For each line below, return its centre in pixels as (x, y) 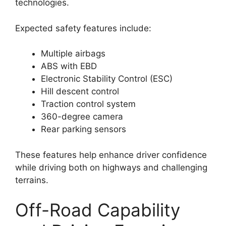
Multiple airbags (73, 54)
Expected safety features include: (83, 28)
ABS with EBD (69, 66)
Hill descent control (80, 92)
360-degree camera (82, 117)
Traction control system (88, 104)
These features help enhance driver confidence (111, 155)
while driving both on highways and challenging (111, 167)
